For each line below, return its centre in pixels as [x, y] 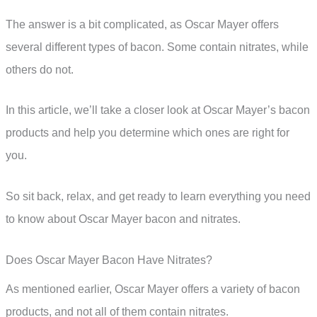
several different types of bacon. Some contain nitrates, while [157, 47]
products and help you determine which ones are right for [148, 133]
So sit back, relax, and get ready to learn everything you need [158, 197]
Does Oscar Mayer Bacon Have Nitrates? [109, 260]
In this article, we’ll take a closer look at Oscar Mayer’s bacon [158, 110]
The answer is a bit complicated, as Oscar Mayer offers [142, 24]
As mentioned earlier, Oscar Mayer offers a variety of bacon [153, 289]
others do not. [40, 69]
